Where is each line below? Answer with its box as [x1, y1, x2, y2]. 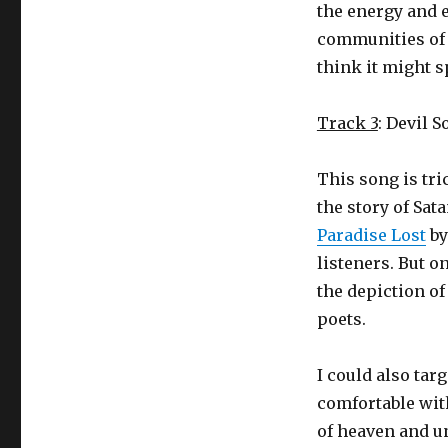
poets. [316, 309, 366, 329]
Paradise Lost [316, 225, 426, 245]
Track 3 [316, 113, 378, 133]
